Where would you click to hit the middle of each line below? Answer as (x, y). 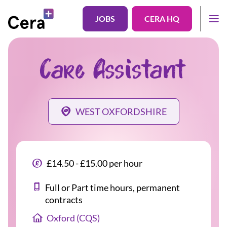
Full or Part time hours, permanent (113, 187)
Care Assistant (113, 72)
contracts (64, 200)
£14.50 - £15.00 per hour (94, 163)
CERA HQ (162, 18)
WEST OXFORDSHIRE (121, 111)
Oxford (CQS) (73, 218)
